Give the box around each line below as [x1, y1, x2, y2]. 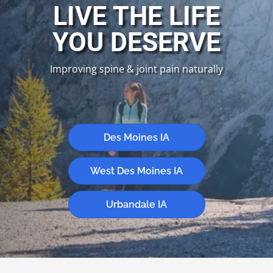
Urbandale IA [106, 199, 167, 211]
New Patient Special [89, 97, 184, 110]
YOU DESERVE [52, 27, 221, 58]
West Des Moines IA [90, 165, 183, 177]
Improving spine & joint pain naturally [50, 62, 223, 76]
